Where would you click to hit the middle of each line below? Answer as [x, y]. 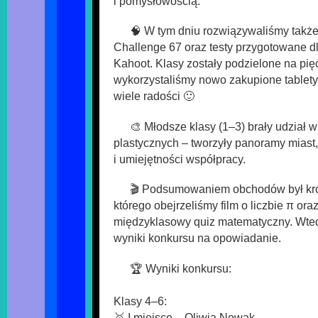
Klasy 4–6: [140, 301]
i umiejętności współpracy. [180, 159]
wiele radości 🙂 [154, 96]
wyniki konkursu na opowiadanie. [197, 238]
